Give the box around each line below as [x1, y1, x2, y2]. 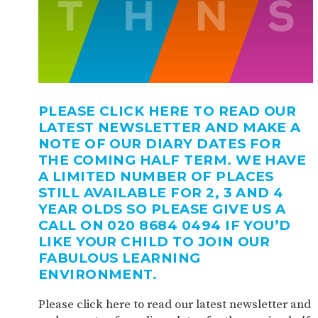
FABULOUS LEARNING [38, 250, 201, 267]
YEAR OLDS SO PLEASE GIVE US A [38, 201, 286, 218]
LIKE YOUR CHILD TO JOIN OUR [38, 234, 270, 251]
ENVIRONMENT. [38, 266, 158, 283]
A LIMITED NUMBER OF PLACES [38, 168, 274, 185]
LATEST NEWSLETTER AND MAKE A [38, 119, 301, 136]
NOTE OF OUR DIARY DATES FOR [38, 136, 282, 153]
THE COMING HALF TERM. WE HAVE [38, 152, 307, 169]
